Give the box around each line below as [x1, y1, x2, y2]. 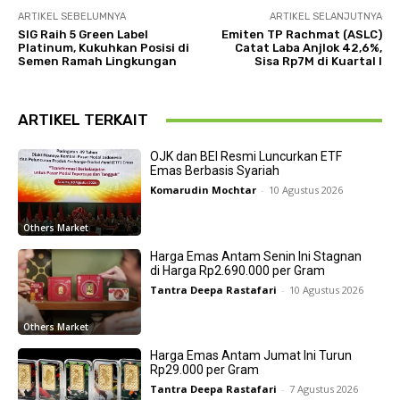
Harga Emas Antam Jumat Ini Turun [149, 347, 352, 362]
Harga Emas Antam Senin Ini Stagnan [149, 248, 362, 263]
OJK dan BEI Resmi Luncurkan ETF [149, 149, 342, 164]
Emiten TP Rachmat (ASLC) [221, 28, 382, 42]
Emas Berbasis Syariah [149, 163, 279, 179]
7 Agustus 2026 [288, 381, 358, 396]
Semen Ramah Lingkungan [18, 54, 177, 69]
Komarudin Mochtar [149, 183, 256, 197]
